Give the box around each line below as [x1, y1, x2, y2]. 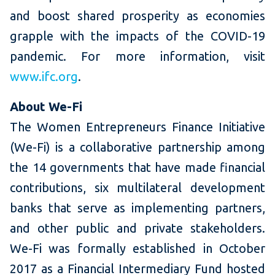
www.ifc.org [10, 69, 78, 84]
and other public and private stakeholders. [10, 221, 265, 236]
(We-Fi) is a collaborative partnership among [10, 140, 265, 155]
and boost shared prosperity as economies [10, 9, 265, 23]
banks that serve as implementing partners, [10, 201, 265, 215]
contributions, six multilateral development [10, 180, 265, 195]
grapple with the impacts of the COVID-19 [10, 29, 265, 44]
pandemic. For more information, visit [10, 49, 265, 64]
